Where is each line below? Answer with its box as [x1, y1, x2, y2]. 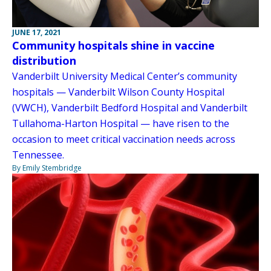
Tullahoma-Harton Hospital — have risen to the [12, 117, 229, 131]
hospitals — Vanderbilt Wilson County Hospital [12, 85, 224, 99]
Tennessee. [12, 148, 64, 162]
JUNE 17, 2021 [12, 27, 61, 38]
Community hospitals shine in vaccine [12, 38, 215, 53]
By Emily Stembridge [12, 163, 82, 174]
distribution [12, 53, 76, 68]
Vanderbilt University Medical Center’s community [12, 70, 237, 83]
